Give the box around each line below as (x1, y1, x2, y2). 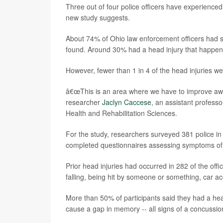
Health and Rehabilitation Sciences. (66, 108, 177, 118)
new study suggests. (66, 12, 130, 22)
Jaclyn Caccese (102, 97, 151, 107)
